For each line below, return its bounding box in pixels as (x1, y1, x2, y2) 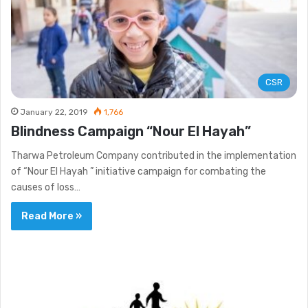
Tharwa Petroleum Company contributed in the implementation (11, 149, 296, 162)
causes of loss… (11, 181, 80, 193)
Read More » (21, 210, 82, 222)
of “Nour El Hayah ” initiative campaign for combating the (11, 165, 266, 177)
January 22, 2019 (20, 107, 88, 117)
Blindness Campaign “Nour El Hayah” (11, 122, 251, 140)
